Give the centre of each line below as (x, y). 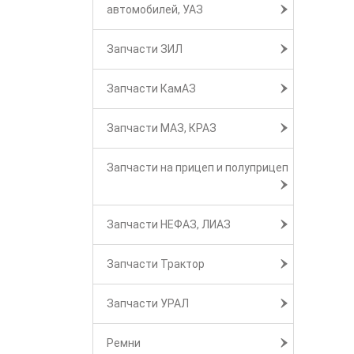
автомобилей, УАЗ (155, 9)
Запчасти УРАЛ (148, 303)
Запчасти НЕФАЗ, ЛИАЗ (169, 224)
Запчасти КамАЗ (151, 88)
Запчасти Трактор (156, 264)
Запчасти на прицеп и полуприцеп (198, 168)
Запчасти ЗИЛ (145, 49)
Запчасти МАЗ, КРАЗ (162, 128)
